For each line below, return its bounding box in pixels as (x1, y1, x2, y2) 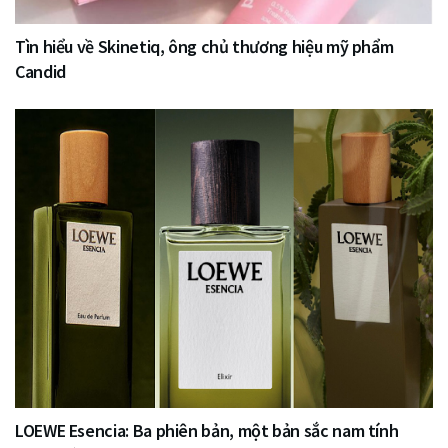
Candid (15, 59, 66, 83)
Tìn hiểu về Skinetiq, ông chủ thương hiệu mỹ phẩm (15, 34, 394, 58)
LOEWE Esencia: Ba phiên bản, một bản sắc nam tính (15, 418, 399, 442)
